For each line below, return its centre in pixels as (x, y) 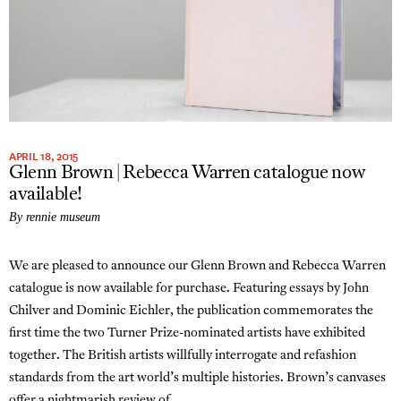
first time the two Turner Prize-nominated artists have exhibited (187, 333)
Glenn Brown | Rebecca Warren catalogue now (188, 173)
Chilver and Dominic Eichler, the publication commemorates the (191, 311)
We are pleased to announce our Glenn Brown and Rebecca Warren (197, 266)
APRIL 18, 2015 (44, 155)
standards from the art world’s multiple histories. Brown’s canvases (197, 378)
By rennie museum (55, 217)
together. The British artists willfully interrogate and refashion (183, 355)
